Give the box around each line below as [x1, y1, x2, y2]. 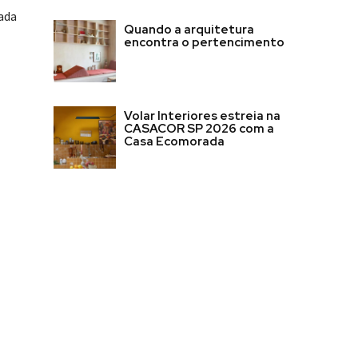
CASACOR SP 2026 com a [124, 121, 274, 137]
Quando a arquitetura [124, 22, 254, 38]
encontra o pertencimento [124, 34, 284, 51]
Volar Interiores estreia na [124, 108, 280, 125]
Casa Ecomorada [124, 133, 225, 150]
